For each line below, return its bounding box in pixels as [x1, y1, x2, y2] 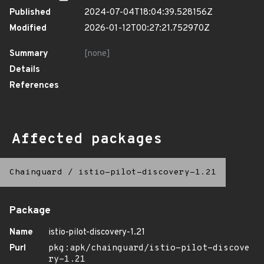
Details [9, 64, 40, 75]
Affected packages [12, 131, 162, 148]
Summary [9, 48, 48, 60]
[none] [84, 48, 110, 60]
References [9, 80, 59, 91]
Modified [9, 23, 47, 34]
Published [9, 7, 51, 18]
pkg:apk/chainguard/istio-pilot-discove [48, 243, 250, 254]
